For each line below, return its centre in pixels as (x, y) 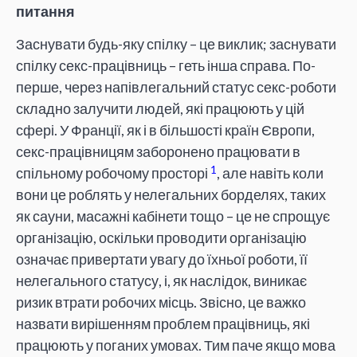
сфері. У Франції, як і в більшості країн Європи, (165, 130)
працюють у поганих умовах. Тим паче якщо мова (176, 345)
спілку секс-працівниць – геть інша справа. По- (166, 66)
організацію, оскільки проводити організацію (161, 238)
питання (45, 12)
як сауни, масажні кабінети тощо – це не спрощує (173, 216)
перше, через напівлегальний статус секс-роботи (176, 87)
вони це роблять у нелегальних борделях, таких (171, 195)
